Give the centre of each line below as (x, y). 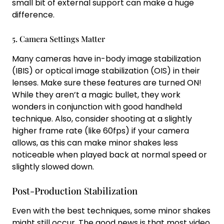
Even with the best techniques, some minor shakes (111, 211)
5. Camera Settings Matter (58, 39)
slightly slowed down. (53, 167)
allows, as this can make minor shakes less (95, 143)
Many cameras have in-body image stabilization (106, 59)
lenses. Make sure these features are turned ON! (107, 83)
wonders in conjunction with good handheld (97, 107)
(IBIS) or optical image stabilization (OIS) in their (106, 71)
